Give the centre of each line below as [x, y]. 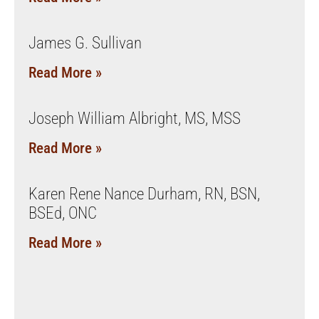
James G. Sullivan [85, 43]
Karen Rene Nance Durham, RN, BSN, [144, 194]
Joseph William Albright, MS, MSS [135, 118]
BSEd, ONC [63, 213]
